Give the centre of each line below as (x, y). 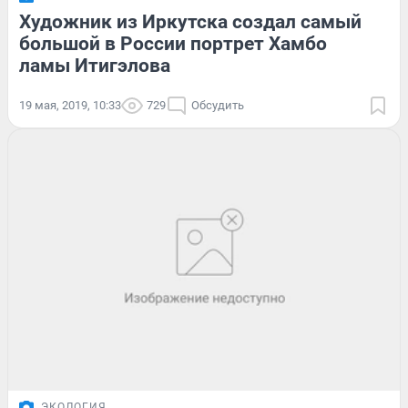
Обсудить (218, 106)
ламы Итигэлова (95, 66)
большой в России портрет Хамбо (173, 44)
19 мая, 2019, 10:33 (70, 106)
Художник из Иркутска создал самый (190, 22)
